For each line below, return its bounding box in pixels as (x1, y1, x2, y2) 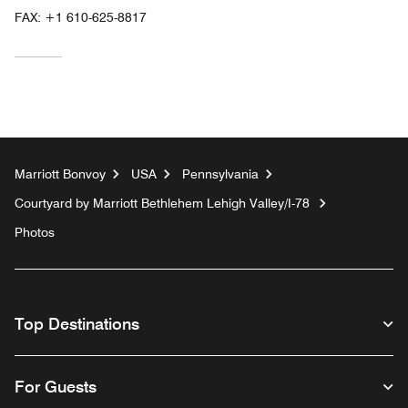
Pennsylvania (182, 167, 259, 181)
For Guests (15, 377, 97, 396)
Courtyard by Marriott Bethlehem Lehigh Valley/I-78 (15, 196, 310, 210)
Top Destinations (15, 314, 139, 333)
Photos (15, 225, 55, 240)
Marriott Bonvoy (15, 167, 106, 181)
